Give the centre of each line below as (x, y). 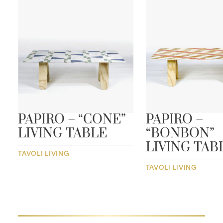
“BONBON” (180, 133)
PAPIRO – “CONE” (72, 119)
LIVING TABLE (63, 133)
